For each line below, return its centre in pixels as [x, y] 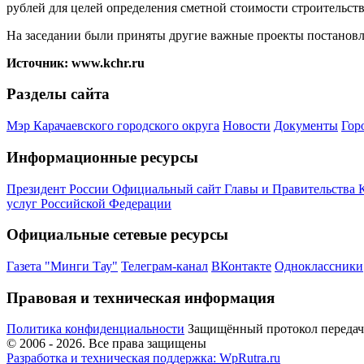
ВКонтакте [241, 266]
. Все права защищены [144, 344]
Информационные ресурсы [102, 157]
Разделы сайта [58, 94]
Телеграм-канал [165, 266]
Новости [247, 126]
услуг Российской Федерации [89, 203]
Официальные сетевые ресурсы [117, 235]
